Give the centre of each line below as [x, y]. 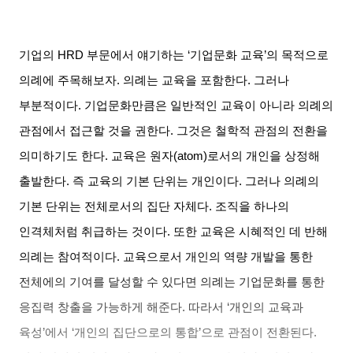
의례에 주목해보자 [68, 81]
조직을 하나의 [253, 207]
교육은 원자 [143, 156]
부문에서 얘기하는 [136, 56]
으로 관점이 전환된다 [258, 333]
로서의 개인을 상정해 [264, 156]
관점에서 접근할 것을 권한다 [95, 131]
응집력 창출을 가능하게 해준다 [101, 308]
